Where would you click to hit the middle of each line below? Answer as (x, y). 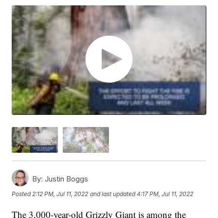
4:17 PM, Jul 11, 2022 (165, 194)
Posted (22, 194)
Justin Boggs (66, 179)
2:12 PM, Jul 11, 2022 (60, 194)
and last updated (113, 194)
